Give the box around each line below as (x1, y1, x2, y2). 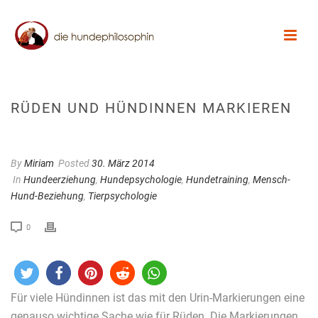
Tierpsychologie (88, 190, 157, 202)
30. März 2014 (92, 158, 155, 169)
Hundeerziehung (23, 174, 96, 185)
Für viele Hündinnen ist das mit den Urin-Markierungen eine (11, 291, 305, 305)
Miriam (24, 158, 54, 169)
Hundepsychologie (100, 174, 182, 185)
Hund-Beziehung (11, 190, 84, 202)
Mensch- (253, 174, 290, 185)
